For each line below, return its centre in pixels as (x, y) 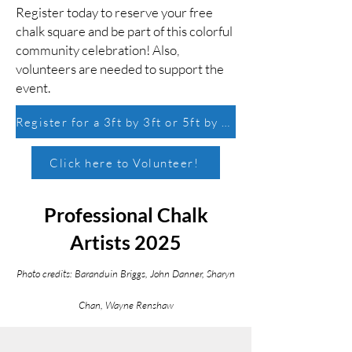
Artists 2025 (126, 242)
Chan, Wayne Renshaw (126, 305)
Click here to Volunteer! (124, 163)
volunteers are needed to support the (120, 69)
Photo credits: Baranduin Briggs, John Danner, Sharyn (126, 273)
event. (34, 88)
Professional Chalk (126, 214)
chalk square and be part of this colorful (124, 31)
